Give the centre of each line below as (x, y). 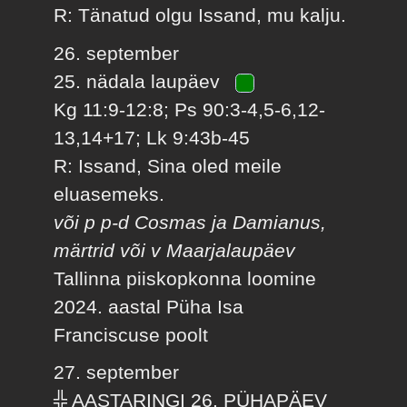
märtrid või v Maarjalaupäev (175, 250)
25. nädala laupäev (140, 81)
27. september (117, 372)
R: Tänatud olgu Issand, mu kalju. (200, 15)
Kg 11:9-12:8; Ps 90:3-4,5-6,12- (190, 109)
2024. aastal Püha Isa (149, 306)
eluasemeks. (109, 194)
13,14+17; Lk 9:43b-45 (152, 137)
